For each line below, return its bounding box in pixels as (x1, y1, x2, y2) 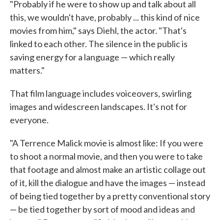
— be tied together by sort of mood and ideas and (10, 204, 195, 215)
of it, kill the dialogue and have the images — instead (10, 177, 205, 189)
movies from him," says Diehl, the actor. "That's (10, 25, 187, 36)
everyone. (10, 114, 49, 126)
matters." (10, 65, 45, 76)
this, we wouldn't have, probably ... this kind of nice (10, 12, 200, 23)
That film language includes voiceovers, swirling (10, 88, 192, 99)
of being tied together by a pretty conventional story (10, 191, 210, 202)
